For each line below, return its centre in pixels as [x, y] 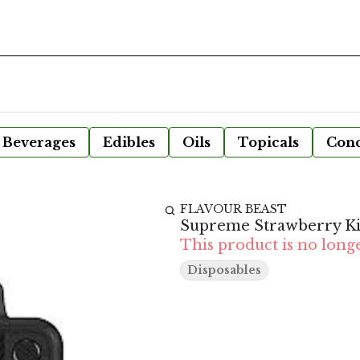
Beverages [39, 142]
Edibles [129, 142]
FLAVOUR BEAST [233, 209]
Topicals [268, 142]
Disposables [224, 270]
